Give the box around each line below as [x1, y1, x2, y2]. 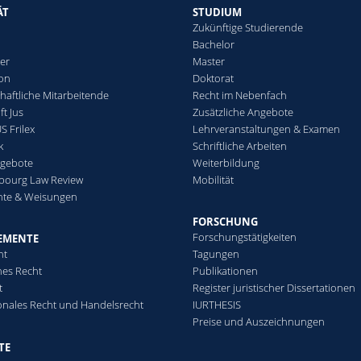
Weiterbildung [192, 155, 259, 170]
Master [192, 53, 225, 68]
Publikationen [192, 263, 258, 279]
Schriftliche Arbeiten [192, 138, 287, 153]
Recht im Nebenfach [192, 87, 287, 102]
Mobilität [192, 172, 234, 187]
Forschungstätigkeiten [192, 230, 297, 245]
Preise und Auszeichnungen [192, 314, 325, 330]
